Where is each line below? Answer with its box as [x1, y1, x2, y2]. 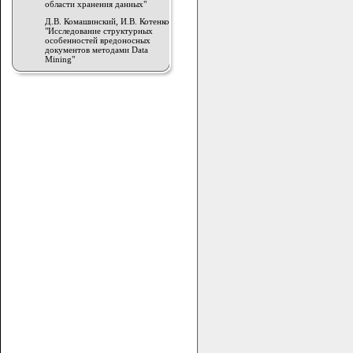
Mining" [45, 54, 75, 64]
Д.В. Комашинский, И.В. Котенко [45, 17, 169, 26]
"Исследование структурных [45, 26, 153, 35]
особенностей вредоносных [45, 35, 150, 45]
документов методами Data [45, 45, 148, 54]
